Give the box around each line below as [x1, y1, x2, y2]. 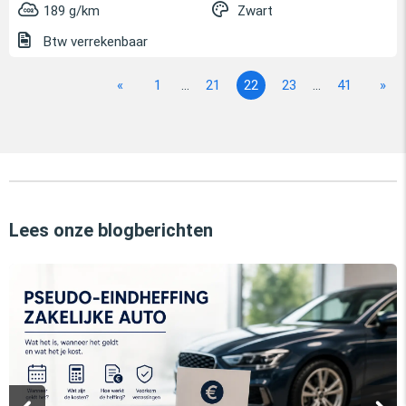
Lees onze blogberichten [9, 218, 213, 241]
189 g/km [43, 2, 100, 19]
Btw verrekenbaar [40, 33, 148, 50]
